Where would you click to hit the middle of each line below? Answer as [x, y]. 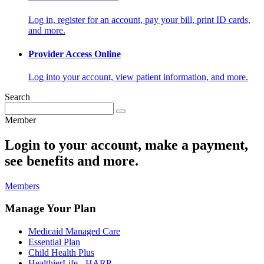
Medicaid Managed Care [74, 232]
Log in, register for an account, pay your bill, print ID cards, [139, 20]
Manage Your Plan [50, 209]
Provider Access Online [75, 54]
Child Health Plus [61, 253]
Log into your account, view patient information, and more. [138, 77]
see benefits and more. [72, 161]
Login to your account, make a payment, [126, 145]
